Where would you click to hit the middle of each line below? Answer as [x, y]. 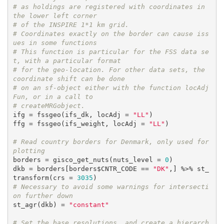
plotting [29, 151]
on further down [43, 196]
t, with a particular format [67, 61]
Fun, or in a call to [55, 97]
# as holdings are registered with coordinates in [109, 7]
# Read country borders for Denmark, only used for [111, 142]
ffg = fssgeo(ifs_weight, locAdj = [81, 124]
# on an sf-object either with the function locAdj [111, 88]
